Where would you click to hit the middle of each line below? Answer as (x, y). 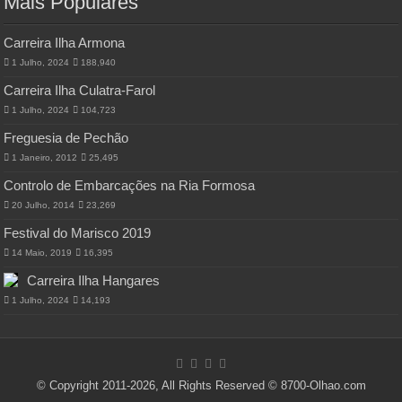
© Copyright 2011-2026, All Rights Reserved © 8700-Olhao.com (201, 385)
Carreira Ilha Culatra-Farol (80, 90)
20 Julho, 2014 (44, 205)
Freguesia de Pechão (66, 138)
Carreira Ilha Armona (65, 43)
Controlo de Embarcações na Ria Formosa (130, 185)
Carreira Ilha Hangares (94, 280)
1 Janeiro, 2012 (45, 157)
